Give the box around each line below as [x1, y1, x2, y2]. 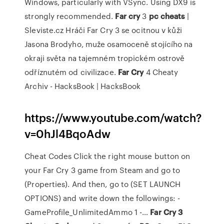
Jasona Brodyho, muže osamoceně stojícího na [24, 38, 193, 49]
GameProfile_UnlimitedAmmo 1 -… [24, 206, 150, 217]
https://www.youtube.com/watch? [24, 109, 202, 125]
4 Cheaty [143, 66, 178, 77]
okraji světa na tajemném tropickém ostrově [24, 52, 185, 63]
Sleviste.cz [24, 24, 64, 35]
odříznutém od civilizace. [24, 66, 118, 77]
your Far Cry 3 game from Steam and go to [24, 164, 180, 175]
